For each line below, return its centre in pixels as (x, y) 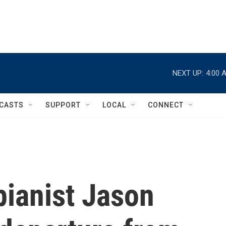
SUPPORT (63, 105)
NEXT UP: (188, 73)
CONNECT (166, 105)
